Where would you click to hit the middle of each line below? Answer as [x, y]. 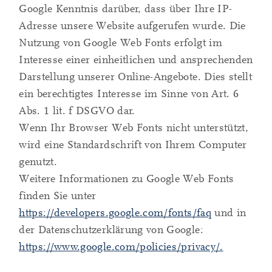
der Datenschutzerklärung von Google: [111, 230]
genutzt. [38, 162]
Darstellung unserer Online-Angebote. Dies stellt [136, 77]
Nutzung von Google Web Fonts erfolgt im [121, 43]
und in [229, 213]
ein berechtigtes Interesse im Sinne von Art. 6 [129, 94]
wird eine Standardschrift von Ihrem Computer [133, 145]
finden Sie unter [58, 196]
